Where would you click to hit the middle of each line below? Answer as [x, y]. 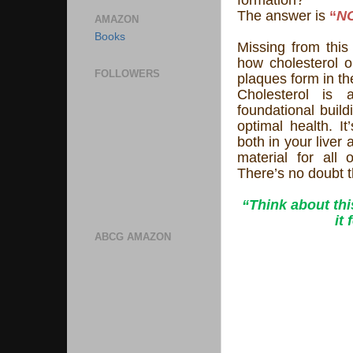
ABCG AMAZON [133, 236]
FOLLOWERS [127, 74]
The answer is [283, 15]
